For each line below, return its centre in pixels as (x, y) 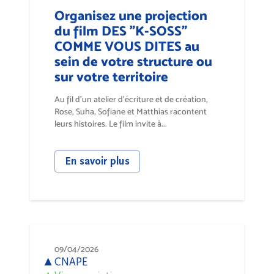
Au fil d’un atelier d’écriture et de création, (131, 99)
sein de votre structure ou (133, 61)
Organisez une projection (131, 15)
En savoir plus (97, 161)
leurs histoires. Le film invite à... (111, 124)
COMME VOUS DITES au (127, 46)
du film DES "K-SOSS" (121, 31)
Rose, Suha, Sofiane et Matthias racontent (131, 111)
